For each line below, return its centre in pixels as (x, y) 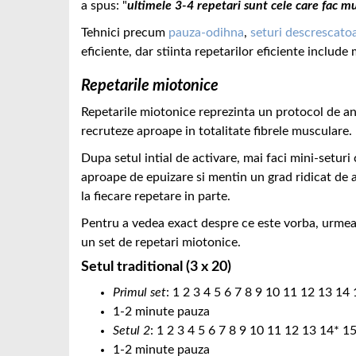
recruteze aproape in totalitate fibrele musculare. (217, 131)
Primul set (139, 292)
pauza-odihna (206, 33)
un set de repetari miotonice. (163, 242)
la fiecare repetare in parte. (157, 196)
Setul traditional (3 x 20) (156, 267)
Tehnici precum (125, 33)
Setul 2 (132, 331)
